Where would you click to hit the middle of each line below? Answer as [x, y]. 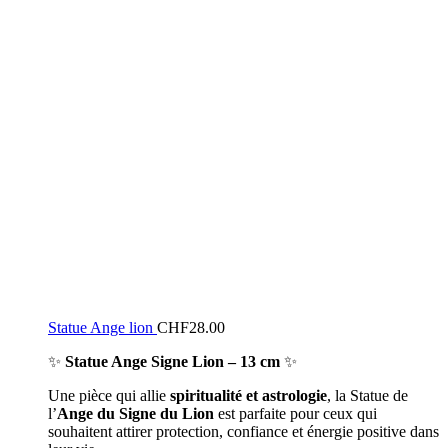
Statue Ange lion [102, 327]
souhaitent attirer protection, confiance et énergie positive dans [243, 431]
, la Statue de [367, 395]
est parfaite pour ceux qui [295, 413]
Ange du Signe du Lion [135, 413]
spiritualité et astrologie [248, 395]
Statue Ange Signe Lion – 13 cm [172, 361]
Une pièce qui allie [109, 395]
